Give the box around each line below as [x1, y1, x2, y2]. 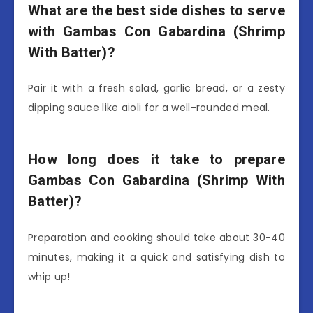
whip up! [28, 269, 71, 284]
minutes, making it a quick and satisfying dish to [28, 249, 285, 264]
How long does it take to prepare [28, 151, 285, 168]
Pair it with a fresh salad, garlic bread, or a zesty [28, 81, 285, 96]
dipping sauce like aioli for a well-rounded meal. [28, 101, 270, 115]
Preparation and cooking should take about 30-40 [28, 230, 285, 245]
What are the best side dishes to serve [28, 2, 285, 20]
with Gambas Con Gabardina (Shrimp [28, 23, 285, 41]
